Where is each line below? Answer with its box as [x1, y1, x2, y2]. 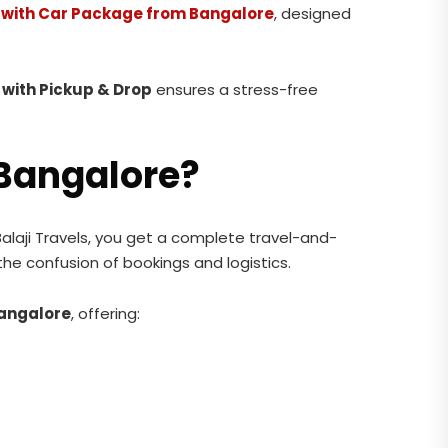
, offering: [71, 303, 140, 324]
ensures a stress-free [152, 79, 318, 100]
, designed [274, 3, 351, 24]
